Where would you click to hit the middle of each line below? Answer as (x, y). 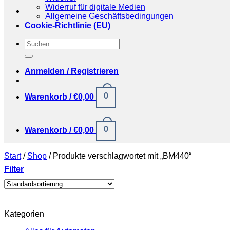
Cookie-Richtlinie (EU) (68, 25)
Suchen (38, 42)
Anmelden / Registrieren (72, 71)
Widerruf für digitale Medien (95, 7)
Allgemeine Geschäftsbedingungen (109, 16)
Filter (14, 169)
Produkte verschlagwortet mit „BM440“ (121, 156)
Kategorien (24, 214)
